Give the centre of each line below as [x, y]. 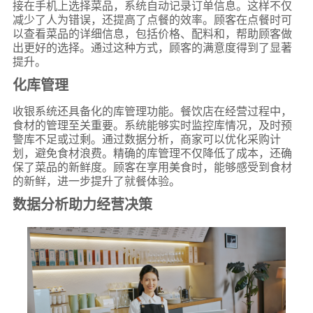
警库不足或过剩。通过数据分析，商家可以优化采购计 [146, 139]
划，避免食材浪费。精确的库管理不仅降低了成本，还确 [152, 153]
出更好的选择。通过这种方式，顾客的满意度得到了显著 [152, 48]
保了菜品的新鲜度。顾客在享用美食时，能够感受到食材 [152, 167]
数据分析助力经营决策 [82, 204]
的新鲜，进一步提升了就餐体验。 [96, 181]
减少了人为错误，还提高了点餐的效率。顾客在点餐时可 [152, 20]
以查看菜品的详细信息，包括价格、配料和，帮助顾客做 [152, 34]
